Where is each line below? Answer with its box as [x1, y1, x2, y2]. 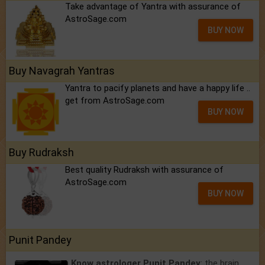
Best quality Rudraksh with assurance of [65, 164, 224, 175]
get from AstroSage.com [65, 95, 164, 106]
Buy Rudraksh [9, 146, 74, 159]
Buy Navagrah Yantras [9, 64, 115, 77]
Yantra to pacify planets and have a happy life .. [65, 82, 250, 93]
